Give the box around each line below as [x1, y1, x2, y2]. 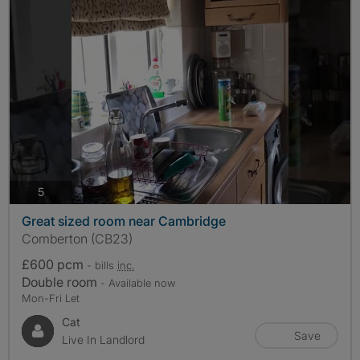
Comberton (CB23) [22, 230, 133, 247]
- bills [87, 258, 117, 272]
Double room [22, 273, 100, 290]
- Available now [100, 276, 175, 289]
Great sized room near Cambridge [22, 212, 226, 229]
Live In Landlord [62, 332, 145, 346]
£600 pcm [22, 256, 87, 272]
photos [43, 184, 79, 198]
